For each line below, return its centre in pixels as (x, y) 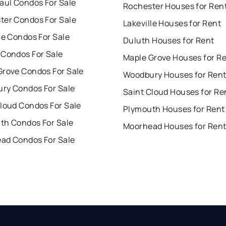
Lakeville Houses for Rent (172, 23)
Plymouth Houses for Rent (174, 109)
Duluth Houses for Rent (169, 40)
